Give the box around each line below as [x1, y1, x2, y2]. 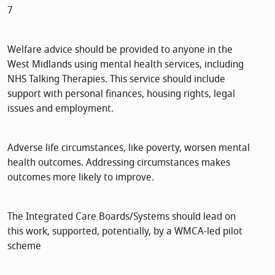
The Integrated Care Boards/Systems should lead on [7, 209, 236, 224]
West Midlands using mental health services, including [7, 56, 244, 72]
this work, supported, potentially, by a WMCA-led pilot [7, 223, 242, 239]
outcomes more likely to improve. [7, 169, 154, 185]
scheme [7, 238, 41, 254]
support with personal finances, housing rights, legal [7, 86, 235, 101]
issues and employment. [7, 101, 114, 116]
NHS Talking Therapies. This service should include [7, 71, 225, 87]
